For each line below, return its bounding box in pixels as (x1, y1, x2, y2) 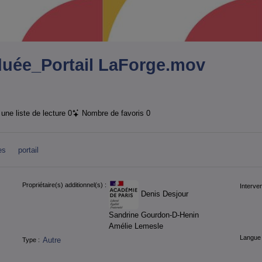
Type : (22, 236, 40, 243)
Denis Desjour (138, 189, 188, 199)
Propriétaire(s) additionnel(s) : (22, 181, 106, 188)
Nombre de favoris (80, 108, 146, 118)
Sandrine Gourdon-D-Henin (108, 210, 199, 219)
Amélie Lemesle (108, 221, 163, 230)
